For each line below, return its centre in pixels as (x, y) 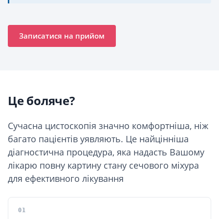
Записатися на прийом (62, 36)
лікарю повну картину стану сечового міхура (103, 165)
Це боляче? (41, 100)
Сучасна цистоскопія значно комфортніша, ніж (108, 126)
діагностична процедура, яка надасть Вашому (106, 152)
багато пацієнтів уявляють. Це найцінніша (98, 139)
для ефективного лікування (66, 178)
